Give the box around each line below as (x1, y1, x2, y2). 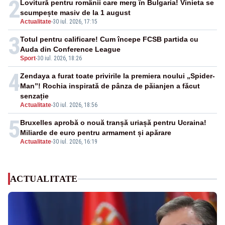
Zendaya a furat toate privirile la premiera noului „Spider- (20, 72, 215, 80)
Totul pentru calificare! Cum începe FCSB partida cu (20, 35, 198, 44)
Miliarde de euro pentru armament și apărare (20, 129, 171, 137)
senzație (20, 92, 49, 100)
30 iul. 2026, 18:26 (37, 55, 82, 62)
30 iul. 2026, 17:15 (53, 18, 97, 26)
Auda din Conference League (20, 45, 121, 54)
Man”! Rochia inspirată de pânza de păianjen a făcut (20, 82, 200, 90)
